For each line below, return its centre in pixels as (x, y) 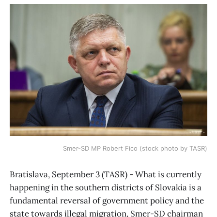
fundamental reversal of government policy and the (107, 200)
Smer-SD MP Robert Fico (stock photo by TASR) (135, 148)
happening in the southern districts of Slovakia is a (106, 187)
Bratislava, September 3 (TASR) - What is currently (106, 174)
